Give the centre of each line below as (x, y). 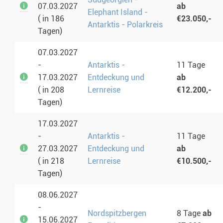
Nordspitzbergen (117, 214)
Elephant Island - (118, 12)
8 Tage (190, 214)
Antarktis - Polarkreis (125, 25)
